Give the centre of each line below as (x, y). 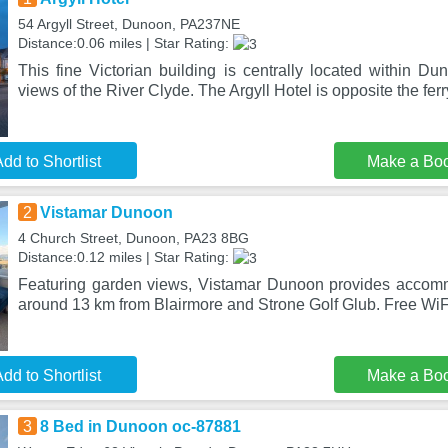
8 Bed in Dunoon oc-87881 (140, 426)
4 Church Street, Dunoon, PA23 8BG (133, 238)
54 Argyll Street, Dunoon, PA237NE (128, 24)
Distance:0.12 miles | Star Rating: (125, 257)
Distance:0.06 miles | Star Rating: (125, 43)
